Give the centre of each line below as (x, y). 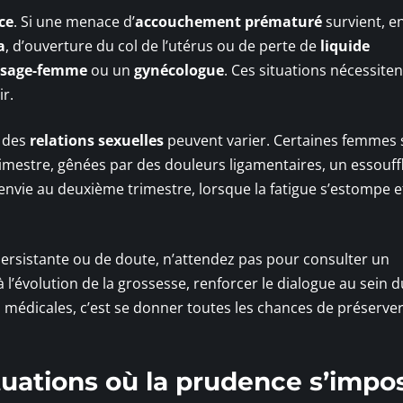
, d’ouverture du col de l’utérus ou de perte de (163, 45)
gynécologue (179, 70)
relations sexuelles (97, 140)
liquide (345, 45)
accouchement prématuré (228, 21)
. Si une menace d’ (74, 21)
